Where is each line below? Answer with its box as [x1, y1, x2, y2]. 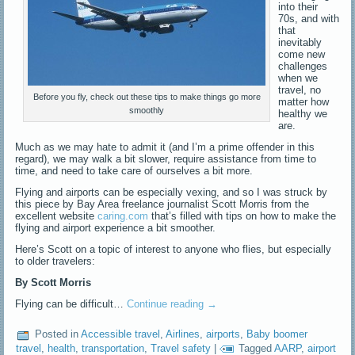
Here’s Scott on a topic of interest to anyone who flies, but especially [15, 242, 332, 255]
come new [278, 48, 326, 60]
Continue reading [127, 297, 208, 310]
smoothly [129, 105, 165, 115]
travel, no [278, 83, 322, 96]
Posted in [35, 328, 79, 340]
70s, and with [278, 12, 340, 25]
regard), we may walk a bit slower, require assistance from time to [15, 152, 317, 165]
